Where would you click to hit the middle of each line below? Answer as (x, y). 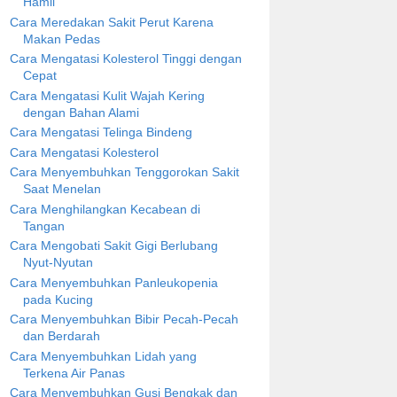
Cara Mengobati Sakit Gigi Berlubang (113, 246)
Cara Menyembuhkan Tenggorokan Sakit (124, 172)
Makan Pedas (61, 39)
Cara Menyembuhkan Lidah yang (103, 356)
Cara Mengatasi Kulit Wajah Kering (107, 95)
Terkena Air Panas (74, 373)
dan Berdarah (61, 336)
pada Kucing (58, 299)
